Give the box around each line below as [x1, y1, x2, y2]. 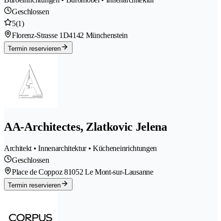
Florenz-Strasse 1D [12, 31, 69, 39]
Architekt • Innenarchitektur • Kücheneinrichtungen [4, 144, 157, 152]
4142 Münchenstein [69, 31, 128, 39]
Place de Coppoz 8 [12, 167, 68, 176]
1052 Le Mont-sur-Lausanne [68, 167, 153, 176]
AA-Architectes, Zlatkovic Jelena [4, 120, 167, 133]
